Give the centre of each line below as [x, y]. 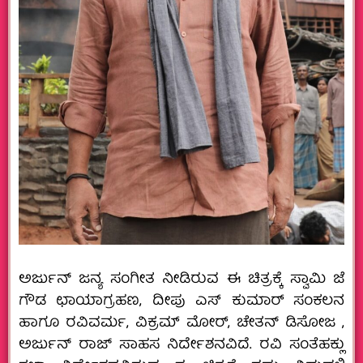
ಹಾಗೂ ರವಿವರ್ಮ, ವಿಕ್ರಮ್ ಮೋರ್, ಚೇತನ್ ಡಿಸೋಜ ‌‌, [181, 323]
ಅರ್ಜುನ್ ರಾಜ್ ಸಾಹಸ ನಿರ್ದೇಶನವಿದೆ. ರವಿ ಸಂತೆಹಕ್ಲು [181, 345]
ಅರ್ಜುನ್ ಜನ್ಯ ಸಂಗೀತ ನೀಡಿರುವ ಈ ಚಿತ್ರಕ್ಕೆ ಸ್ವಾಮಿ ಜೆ [181, 280]
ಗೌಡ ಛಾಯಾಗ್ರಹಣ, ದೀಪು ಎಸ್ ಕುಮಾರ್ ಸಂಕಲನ [181, 301]
